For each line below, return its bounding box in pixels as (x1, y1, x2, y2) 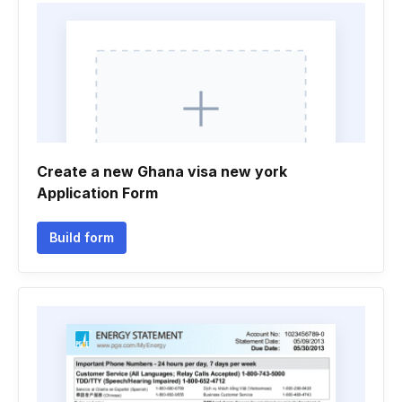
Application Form (37, 184, 158, 202)
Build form (49, 230, 114, 245)
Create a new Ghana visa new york (37, 162, 287, 180)
